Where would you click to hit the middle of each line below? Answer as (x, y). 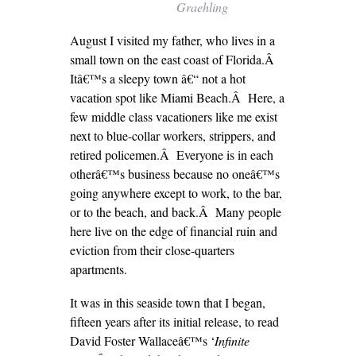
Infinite (232, 341)
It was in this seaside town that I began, (167, 302)
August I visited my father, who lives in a (172, 40)
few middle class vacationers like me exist (173, 116)
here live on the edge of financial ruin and (173, 231)
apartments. (98, 269)
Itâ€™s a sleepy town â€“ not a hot (157, 78)
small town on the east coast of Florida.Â (174, 59)
